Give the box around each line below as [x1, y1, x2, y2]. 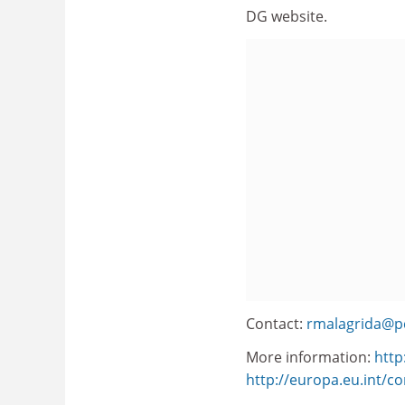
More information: [246, 347, 374, 367]
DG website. [246, 5, 327, 26]
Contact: [246, 313, 306, 334]
